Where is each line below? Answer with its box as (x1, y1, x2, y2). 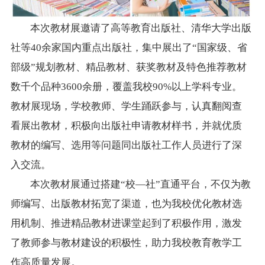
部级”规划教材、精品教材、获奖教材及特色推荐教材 (10, 62, 247, 73)
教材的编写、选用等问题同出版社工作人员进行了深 (10, 140, 242, 151)
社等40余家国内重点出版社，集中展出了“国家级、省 (10, 42, 247, 54)
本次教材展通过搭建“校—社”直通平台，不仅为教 (30, 179, 251, 190)
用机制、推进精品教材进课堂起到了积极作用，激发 (10, 218, 242, 230)
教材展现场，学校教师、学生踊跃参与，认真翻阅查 (10, 101, 242, 112)
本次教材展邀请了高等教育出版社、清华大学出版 (30, 22, 251, 34)
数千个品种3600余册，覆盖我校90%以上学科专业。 (10, 81, 242, 93)
